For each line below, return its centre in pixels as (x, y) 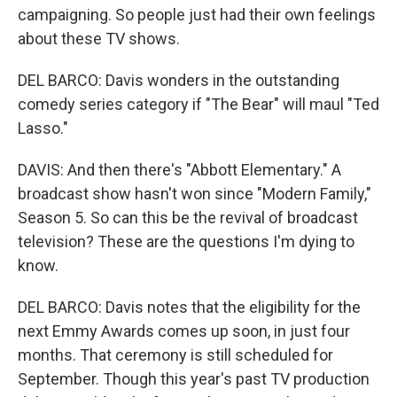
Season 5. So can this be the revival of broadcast (188, 218)
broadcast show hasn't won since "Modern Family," (195, 194)
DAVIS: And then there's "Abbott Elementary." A (179, 170)
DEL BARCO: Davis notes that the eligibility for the (189, 307)
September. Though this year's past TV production (194, 379)
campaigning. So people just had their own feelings (197, 15)
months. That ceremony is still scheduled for (175, 355)
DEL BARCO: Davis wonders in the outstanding (179, 80)
